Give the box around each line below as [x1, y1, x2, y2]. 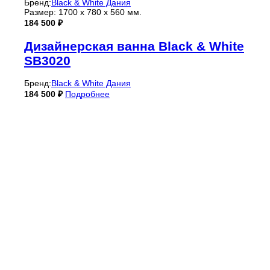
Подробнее [65, 89, 110, 99]
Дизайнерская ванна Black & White [24, 39, 244, 53]
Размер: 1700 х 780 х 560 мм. [24, 7, 142, 17]
